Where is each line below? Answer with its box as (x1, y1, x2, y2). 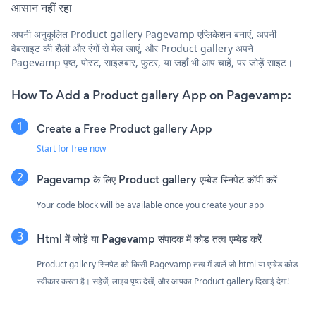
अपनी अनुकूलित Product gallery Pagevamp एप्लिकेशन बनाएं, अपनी (11, 27, 276, 41)
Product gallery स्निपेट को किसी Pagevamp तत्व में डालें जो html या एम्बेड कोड (37, 257, 298, 270)
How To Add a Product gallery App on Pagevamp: (11, 86, 291, 104)
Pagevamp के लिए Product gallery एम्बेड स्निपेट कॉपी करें (37, 171, 277, 187)
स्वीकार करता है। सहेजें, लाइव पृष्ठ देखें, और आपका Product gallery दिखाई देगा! (37, 274, 289, 287)
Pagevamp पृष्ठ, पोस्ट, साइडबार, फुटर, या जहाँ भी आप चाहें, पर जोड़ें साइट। (11, 55, 293, 69)
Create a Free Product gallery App (37, 121, 212, 136)
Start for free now (37, 142, 106, 154)
